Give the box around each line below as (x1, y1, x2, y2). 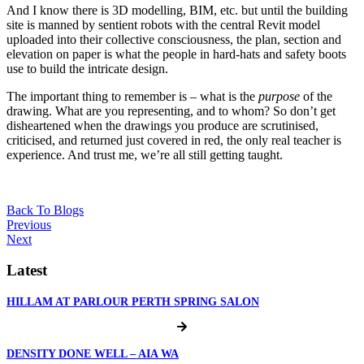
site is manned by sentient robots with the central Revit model (6, 17, 320, 32)
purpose (258, 89, 303, 103)
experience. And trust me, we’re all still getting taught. (6, 147, 283, 162)
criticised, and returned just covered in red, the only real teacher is (6, 132, 341, 147)
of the (303, 89, 332, 103)
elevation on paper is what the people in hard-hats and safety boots (6, 46, 346, 61)
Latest (6, 262, 47, 279)
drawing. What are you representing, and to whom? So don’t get (6, 103, 336, 118)
